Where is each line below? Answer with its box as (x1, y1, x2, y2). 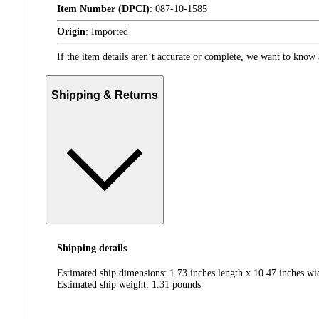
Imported (91, 26, 128, 38)
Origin (57, 26, 85, 38)
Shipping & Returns (51, 89, 158, 101)
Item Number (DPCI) (57, 4, 150, 15)
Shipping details (57, 243, 127, 254)
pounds (172, 278, 201, 290)
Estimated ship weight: (57, 278, 152, 290)
